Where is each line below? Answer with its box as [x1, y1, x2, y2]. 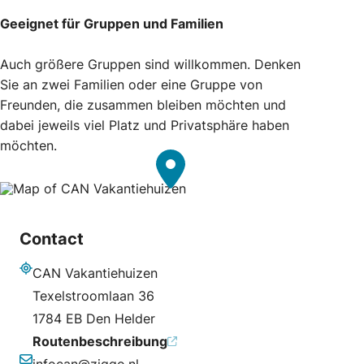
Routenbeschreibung [32, 333, 167, 350]
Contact [19, 229, 84, 249]
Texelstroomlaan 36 [32, 288, 154, 305]
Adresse [19, 277, 68, 294]
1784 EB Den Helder [32, 310, 155, 327]
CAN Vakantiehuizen [32, 265, 158, 282]
